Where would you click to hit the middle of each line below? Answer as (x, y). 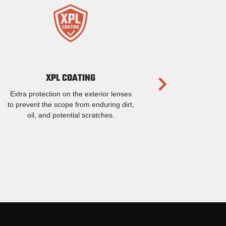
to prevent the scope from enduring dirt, (71, 104)
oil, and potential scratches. (71, 115)
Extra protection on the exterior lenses (71, 94)
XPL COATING (71, 78)
